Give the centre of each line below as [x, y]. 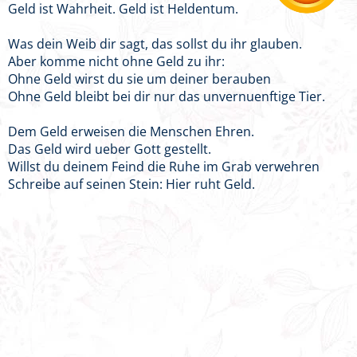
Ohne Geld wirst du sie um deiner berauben [139, 79]
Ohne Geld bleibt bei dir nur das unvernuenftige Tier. [167, 96]
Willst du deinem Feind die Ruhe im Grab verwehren [164, 167]
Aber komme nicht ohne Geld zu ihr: [116, 61]
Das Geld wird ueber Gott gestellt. [110, 149]
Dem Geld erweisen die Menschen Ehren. [131, 131]
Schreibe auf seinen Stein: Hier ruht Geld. [131, 184]
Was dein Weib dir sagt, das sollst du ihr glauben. [155, 44]
